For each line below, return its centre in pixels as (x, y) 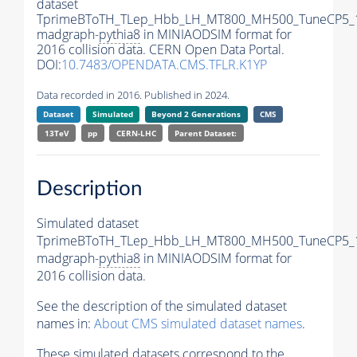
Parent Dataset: (206, 133)
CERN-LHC (136, 133)
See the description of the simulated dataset (162, 306)
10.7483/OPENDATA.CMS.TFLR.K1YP (164, 65)
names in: (65, 323)
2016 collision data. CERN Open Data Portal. (161, 50)
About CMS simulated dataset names (198, 323)
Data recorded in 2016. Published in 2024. (133, 95)
